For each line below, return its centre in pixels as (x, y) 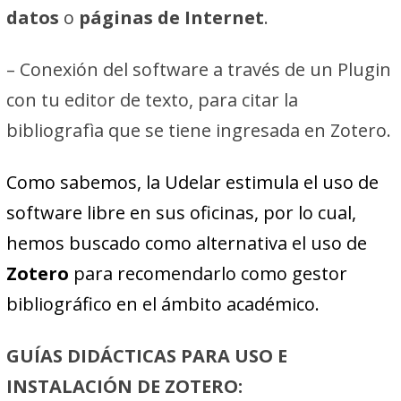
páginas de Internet (171, 17)
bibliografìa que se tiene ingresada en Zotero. (198, 130)
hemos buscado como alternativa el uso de (186, 243)
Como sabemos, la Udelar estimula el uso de (192, 182)
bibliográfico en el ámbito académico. (162, 303)
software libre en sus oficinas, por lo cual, (181, 212)
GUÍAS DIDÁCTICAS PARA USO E (146, 355)
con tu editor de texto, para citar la (152, 99)
